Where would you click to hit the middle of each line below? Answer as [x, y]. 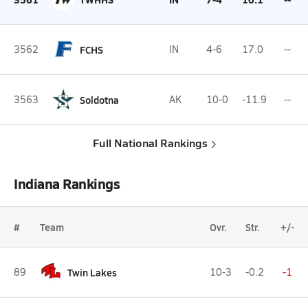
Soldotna [99, 100]
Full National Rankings [150, 143]
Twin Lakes [92, 272]
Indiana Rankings [67, 184]
